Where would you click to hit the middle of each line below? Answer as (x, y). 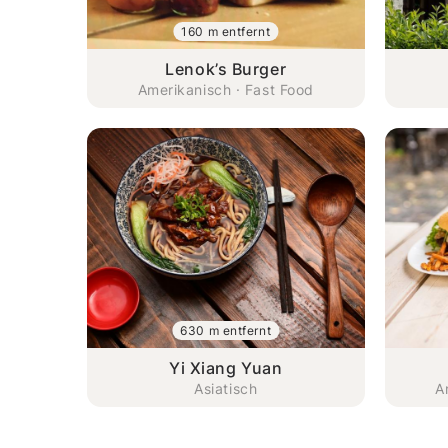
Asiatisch (226, 388)
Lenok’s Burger (226, 68)
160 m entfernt (226, 31)
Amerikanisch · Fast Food (225, 89)
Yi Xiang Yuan (226, 367)
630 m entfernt (226, 330)
